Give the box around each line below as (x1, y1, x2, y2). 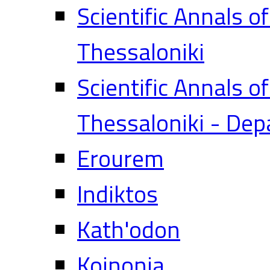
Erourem (77, 140, 164, 176)
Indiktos (77, 175, 158, 212)
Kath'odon (77, 211, 180, 247)
